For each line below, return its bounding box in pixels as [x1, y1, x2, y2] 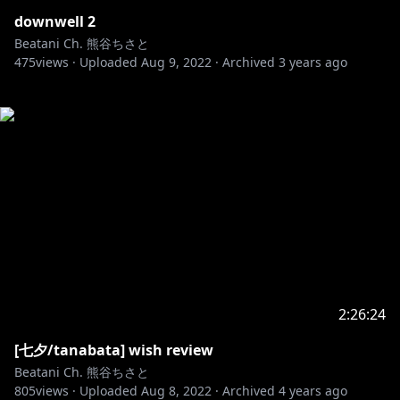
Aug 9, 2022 [141, 54, 212, 71]
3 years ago [279, 54, 347, 71]
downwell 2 [14, 12, 96, 31]
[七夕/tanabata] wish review [14, 340, 213, 360]
